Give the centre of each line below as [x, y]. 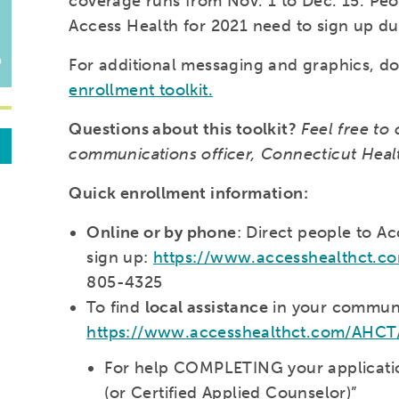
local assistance [206, 308]
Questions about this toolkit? [183, 130]
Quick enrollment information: [188, 194]
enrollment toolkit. [141, 90]
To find [116, 308]
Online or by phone [162, 233]
